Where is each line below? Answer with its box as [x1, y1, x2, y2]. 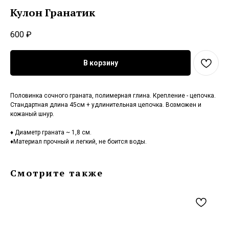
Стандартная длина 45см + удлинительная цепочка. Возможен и [10, 101, 201, 109]
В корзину [83, 58, 118, 67]
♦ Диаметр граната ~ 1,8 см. [10, 129, 91, 136]
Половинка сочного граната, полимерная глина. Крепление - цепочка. [10, 92, 216, 100]
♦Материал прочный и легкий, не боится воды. [10, 138, 147, 146]
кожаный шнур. [10, 110, 54, 118]
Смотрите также [10, 167, 103, 179]
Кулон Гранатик [10, 6, 95, 19]
